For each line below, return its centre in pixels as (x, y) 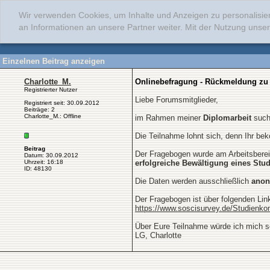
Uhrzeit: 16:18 (44, 162)
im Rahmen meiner (169, 118)
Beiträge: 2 (39, 109)
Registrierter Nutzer (51, 89)
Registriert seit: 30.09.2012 (62, 103)
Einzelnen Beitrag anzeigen (54, 61)
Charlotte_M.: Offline (53, 116)
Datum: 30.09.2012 (51, 155)
